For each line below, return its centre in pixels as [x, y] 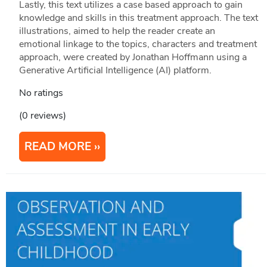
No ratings [41, 93]
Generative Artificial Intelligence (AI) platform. [115, 71]
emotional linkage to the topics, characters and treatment [138, 44]
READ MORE [58, 147]
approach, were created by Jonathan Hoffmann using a [133, 58]
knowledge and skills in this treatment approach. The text [138, 18]
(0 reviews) [42, 116]
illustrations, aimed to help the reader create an [117, 31]
